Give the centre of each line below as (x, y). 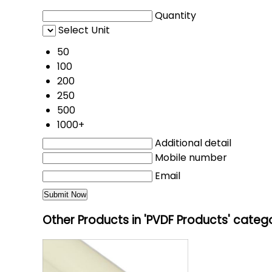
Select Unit (84, 30)
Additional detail (193, 143)
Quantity (175, 16)
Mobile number (191, 158)
